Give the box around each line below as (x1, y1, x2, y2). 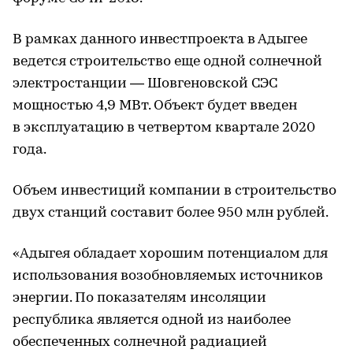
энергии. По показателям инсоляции (13, 290, 266, 306)
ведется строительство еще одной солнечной (13, 54, 322, 69)
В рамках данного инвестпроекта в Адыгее (13, 32, 307, 47)
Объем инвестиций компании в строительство (13, 183, 336, 199)
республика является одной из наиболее (13, 312, 291, 328)
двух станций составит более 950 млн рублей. (13, 205, 329, 221)
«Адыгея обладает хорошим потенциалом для (13, 246, 328, 262)
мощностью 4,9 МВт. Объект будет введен (13, 98, 297, 113)
